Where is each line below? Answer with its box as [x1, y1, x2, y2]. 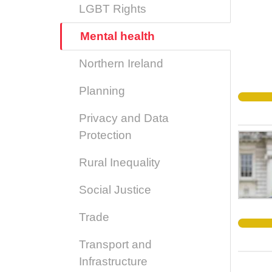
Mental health [80, 30, 155, 42]
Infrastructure [79, 255, 148, 268]
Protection [79, 129, 132, 141]
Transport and [79, 238, 152, 251]
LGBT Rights [79, 2, 146, 15]
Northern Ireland [79, 57, 163, 70]
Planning [79, 84, 125, 97]
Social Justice [79, 183, 151, 196]
